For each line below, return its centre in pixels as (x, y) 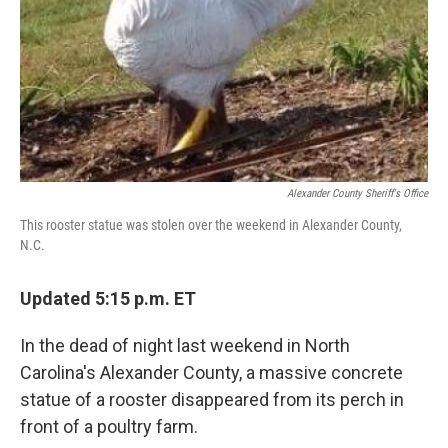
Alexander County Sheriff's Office (357, 193)
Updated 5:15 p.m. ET (108, 298)
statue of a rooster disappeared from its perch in (212, 399)
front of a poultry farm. (109, 426)
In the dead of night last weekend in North (185, 345)
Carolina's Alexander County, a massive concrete (211, 372)
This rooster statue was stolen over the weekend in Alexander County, (211, 225)
